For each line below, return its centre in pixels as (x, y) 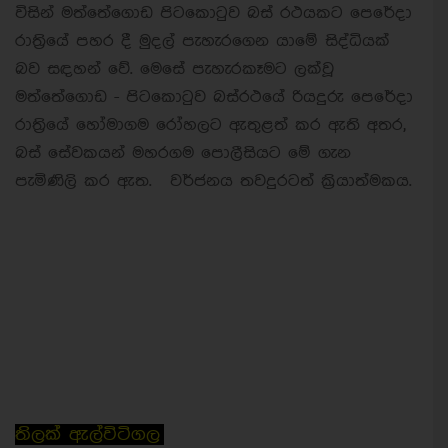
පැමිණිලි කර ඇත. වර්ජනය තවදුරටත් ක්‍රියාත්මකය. (213, 181)
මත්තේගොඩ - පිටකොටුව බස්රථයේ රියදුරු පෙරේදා (214, 97)
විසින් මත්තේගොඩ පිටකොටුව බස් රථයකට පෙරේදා (213, 13)
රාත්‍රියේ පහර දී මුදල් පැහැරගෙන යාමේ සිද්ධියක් (202, 41)
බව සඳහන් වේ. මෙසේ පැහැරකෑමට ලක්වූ (174, 69)
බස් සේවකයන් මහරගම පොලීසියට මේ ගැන (183, 153)
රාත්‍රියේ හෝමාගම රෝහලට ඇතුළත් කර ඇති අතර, (210, 125)
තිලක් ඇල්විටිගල (89, 434)
